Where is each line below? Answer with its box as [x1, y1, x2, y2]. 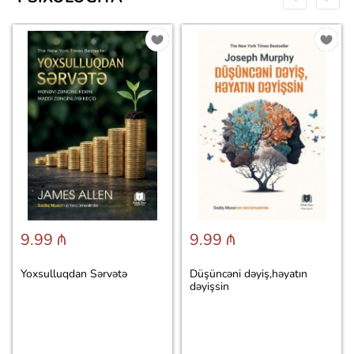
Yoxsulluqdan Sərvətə [21, 266, 127, 282]
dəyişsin [190, 279, 229, 295]
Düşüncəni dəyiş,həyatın [190, 266, 307, 282]
